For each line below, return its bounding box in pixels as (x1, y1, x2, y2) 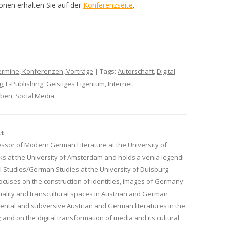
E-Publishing (6, 79, 43, 88)
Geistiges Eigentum (46, 79, 105, 88)
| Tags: (93, 67, 118, 76)
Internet (108, 79, 132, 88)
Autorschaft (118, 67, 154, 76)
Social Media (15, 91, 54, 100)
